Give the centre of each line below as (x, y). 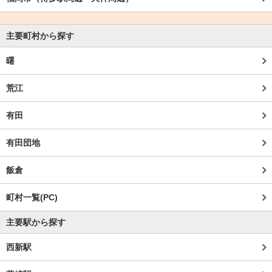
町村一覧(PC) (32, 197)
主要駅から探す (36, 222)
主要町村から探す (40, 36)
